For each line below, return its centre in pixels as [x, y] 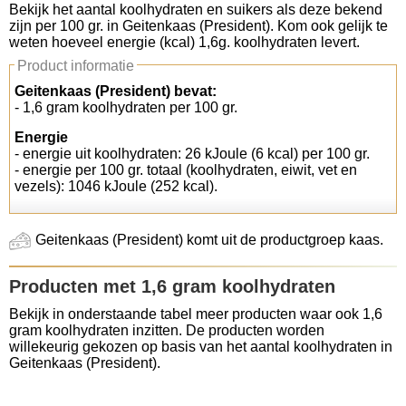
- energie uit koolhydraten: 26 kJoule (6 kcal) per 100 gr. [192, 154]
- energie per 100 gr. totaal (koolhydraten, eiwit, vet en [186, 170]
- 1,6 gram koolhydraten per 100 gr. [126, 107]
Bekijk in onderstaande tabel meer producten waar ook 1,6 [196, 314]
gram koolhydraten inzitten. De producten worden [167, 330]
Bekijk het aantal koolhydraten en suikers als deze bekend [196, 10]
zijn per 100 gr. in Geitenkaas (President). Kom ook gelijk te [198, 26]
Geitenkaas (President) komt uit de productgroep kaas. [209, 240]
